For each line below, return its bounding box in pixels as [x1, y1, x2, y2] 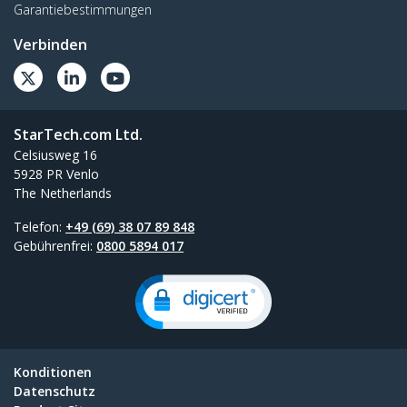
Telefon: [14, 218, 65, 236]
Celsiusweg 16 [14, 146, 97, 164]
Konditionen [14, 363, 92, 382]
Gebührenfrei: [14, 237, 96, 255]
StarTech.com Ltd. [14, 124, 143, 145]
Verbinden [14, 35, 87, 55]
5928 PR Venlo [14, 165, 99, 184]
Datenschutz [14, 382, 95, 401]
